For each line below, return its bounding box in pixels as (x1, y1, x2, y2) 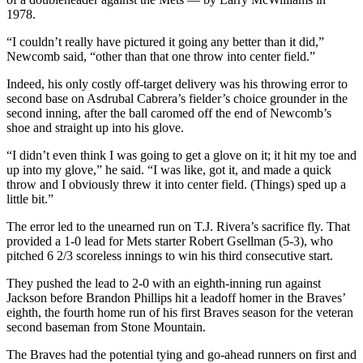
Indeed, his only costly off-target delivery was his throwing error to (6, 77, 348, 92)
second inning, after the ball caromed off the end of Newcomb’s (6, 106, 331, 121)
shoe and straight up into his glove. (6, 121, 184, 135)
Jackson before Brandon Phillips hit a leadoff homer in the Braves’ (6, 291, 345, 305)
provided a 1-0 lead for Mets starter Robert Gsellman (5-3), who (6, 234, 333, 249)
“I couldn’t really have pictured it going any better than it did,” (6, 35, 324, 49)
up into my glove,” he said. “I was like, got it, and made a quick (6, 163, 331, 177)
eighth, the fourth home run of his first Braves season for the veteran (6, 305, 353, 320)
